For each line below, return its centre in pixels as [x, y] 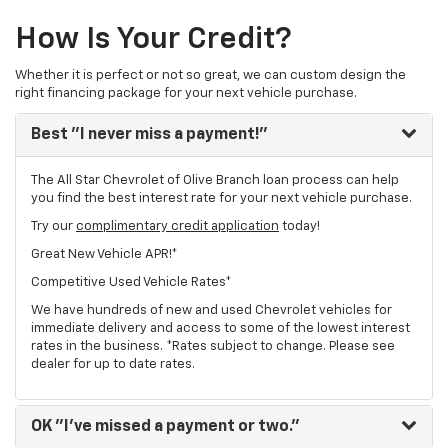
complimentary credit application [177, 227]
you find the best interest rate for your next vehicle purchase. [221, 199]
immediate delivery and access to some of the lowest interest [220, 329]
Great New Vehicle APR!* [104, 255]
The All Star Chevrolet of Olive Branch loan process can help [215, 181]
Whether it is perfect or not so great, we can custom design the [210, 76]
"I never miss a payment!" [168, 135]
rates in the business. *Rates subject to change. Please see [213, 347]
